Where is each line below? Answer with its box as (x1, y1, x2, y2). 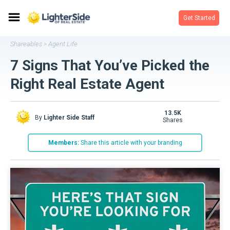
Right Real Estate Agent (10, 75, 164, 92)
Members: (48, 139, 79, 146)
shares (166, 117, 183, 124)
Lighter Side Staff (44, 114, 94, 121)
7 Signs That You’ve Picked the (10, 57, 209, 74)
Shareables (10, 40, 42, 48)
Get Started (183, 14, 215, 22)
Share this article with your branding (79, 139, 182, 146)
